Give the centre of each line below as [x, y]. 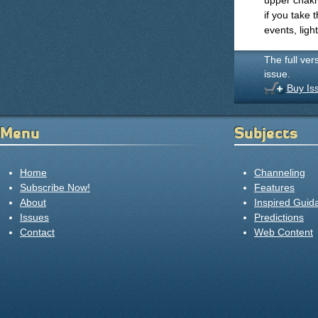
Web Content [284, 232]
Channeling [280, 172]
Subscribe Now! [55, 187]
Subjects [266, 133]
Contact [37, 232]
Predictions [279, 217]
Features [274, 187]
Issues [34, 217]
